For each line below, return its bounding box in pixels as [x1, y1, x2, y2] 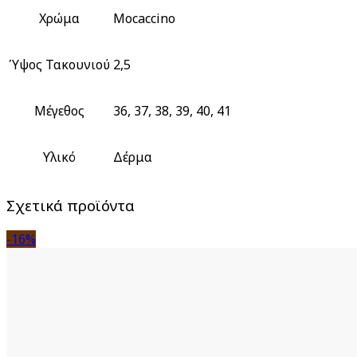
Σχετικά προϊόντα [6, 195, 135, 216]
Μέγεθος [34, 101, 84, 120]
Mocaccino [113, 9, 175, 27]
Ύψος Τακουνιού [9, 55, 110, 73]
